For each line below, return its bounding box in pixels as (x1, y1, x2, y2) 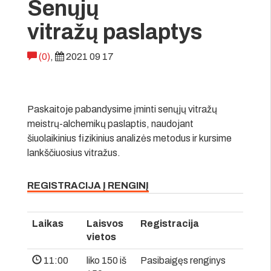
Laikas (32, 218, 64, 229)
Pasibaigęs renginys (140, 255, 226, 266)
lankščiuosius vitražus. (27, 147, 120, 158)
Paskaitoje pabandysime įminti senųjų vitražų (27, 103, 217, 114)
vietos (87, 231, 116, 242)
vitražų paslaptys (27, 19, 202, 44)
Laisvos (87, 218, 123, 229)
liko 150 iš (87, 255, 126, 266)
